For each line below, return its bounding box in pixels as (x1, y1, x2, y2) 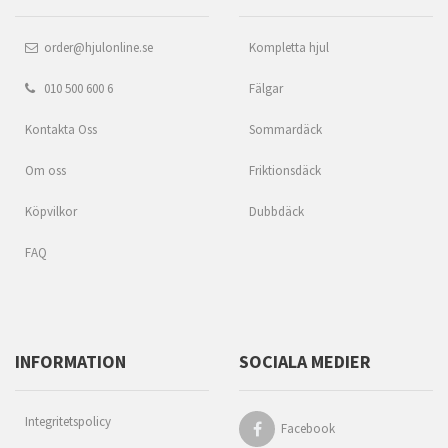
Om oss (25, 162, 66, 180)
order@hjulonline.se (38, 39, 153, 57)
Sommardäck (249, 121, 322, 139)
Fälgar (249, 80, 283, 98)
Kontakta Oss (25, 121, 97, 139)
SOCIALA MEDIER (239, 350, 371, 374)
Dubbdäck (249, 203, 304, 221)
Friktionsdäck (249, 162, 321, 180)
